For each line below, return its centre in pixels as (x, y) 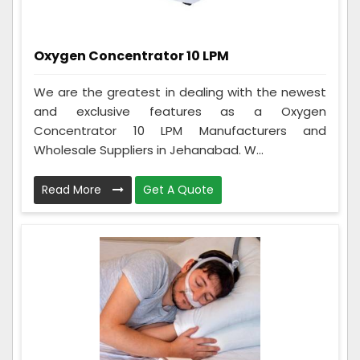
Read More (73, 189)
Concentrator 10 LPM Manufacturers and (180, 130)
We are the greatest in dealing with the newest (180, 92)
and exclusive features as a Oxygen (180, 111)
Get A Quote (178, 189)
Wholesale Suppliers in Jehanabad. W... (149, 149)
